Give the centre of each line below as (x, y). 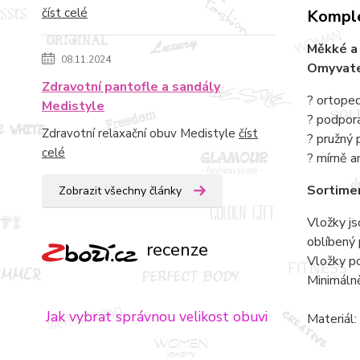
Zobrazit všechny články (120, 191)
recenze (175, 250)
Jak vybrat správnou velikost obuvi (155, 316)
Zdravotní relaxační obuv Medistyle (140, 133)
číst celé (65, 13)
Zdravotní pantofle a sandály (131, 87)
